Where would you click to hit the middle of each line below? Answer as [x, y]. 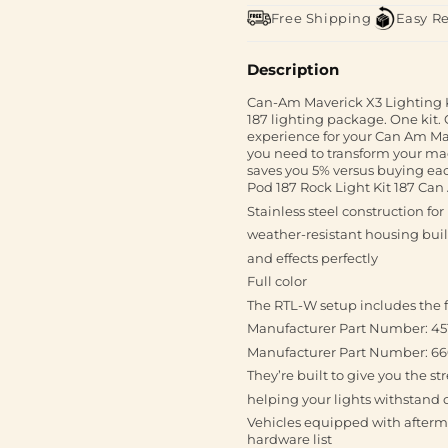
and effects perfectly [312, 257]
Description [293, 69]
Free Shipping [321, 17]
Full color [276, 281]
